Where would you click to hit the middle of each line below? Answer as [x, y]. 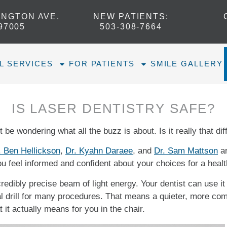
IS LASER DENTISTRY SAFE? [113, 108]
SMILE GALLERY [186, 64]
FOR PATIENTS [102, 64]
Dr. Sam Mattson [186, 151]
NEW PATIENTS [130, 16]
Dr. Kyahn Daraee [99, 151]
